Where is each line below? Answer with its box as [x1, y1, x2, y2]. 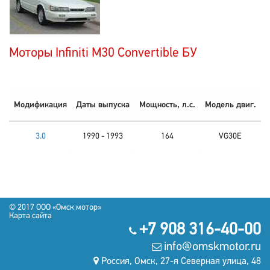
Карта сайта [9, 212, 52, 221]
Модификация [14, 101, 67, 110]
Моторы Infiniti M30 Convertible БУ [9, 46, 197, 60]
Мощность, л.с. [139, 101, 195, 110]
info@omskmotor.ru [164, 241, 261, 253]
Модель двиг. [204, 101, 256, 110]
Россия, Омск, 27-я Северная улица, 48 [101, 257, 261, 266]
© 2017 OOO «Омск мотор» [9, 203, 101, 212]
